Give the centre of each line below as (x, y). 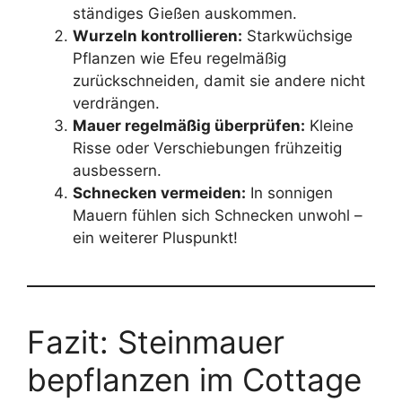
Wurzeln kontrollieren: (157, 35)
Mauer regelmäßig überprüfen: (189, 125)
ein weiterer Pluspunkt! (155, 237)
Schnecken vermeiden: (159, 192)
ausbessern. (117, 170)
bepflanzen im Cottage (194, 379)
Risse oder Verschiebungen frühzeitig (207, 148)
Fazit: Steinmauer (156, 341)
